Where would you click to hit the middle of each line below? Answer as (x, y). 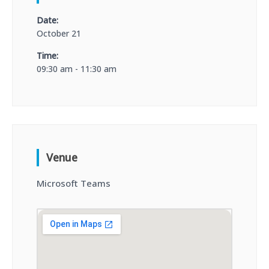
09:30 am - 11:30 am (77, 68)
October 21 (59, 33)
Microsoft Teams (74, 183)
